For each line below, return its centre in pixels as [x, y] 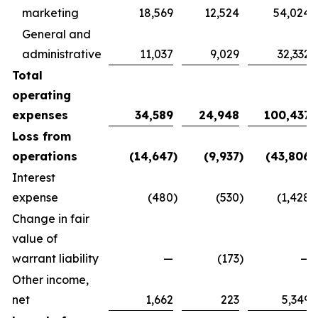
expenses [40, 115]
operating [42, 95]
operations [45, 156]
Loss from [42, 136]
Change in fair [51, 219]
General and [56, 34]
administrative [62, 54]
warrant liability [55, 258]
